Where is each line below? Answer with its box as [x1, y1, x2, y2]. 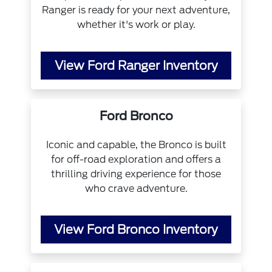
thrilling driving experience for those [51, 168, 221, 180]
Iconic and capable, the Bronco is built [46, 138, 226, 151]
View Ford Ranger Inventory [54, 58, 218, 73]
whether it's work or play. [76, 18, 195, 30]
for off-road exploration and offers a [51, 153, 221, 165]
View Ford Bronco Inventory [54, 222, 218, 237]
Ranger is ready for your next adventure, [42, 4, 230, 16]
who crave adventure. [84, 182, 188, 194]
